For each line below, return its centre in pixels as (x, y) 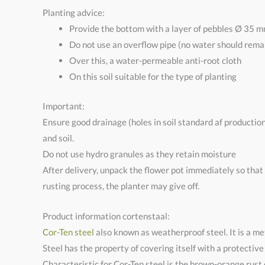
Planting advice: (74, 13)
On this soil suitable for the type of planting (153, 77)
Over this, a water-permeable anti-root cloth (155, 61)
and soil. (58, 138)
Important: (64, 106)
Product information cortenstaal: (106, 216)
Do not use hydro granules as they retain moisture (139, 153)
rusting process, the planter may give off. (121, 185)
